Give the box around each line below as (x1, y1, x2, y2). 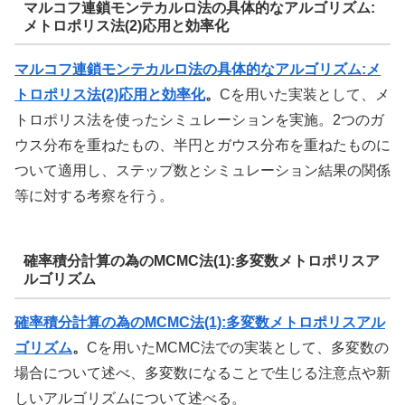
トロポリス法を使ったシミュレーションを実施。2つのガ (14, 112, 384, 127)
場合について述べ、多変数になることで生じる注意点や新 (14, 365, 391, 381)
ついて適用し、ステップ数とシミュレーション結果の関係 (14, 163, 391, 178)
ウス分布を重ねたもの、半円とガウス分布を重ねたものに (14, 137, 391, 153)
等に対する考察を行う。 (14, 188, 174, 203)
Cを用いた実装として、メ (220, 87, 390, 102)
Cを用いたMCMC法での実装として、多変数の (87, 340, 389, 356)
